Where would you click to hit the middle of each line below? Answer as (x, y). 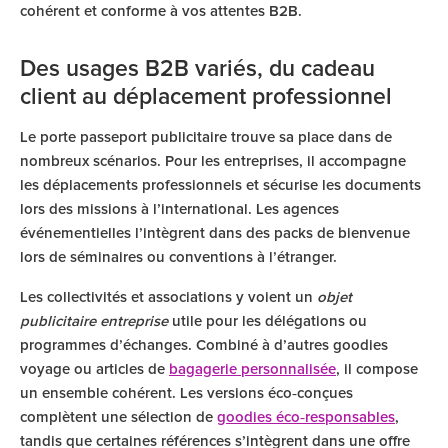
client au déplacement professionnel (206, 97)
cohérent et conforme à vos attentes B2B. (161, 11)
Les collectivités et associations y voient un (168, 297)
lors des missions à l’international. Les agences (179, 209)
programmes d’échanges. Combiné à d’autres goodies (204, 345)
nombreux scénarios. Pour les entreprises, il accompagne (213, 161)
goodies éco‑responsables (306, 417)
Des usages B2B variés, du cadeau (197, 69)
